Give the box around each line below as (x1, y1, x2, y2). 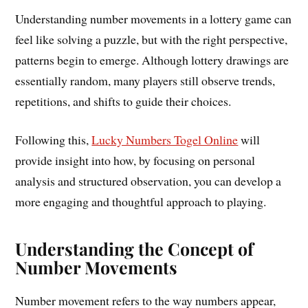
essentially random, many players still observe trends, (15, 71, 276, 89)
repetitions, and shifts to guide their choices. (15, 92, 232, 109)
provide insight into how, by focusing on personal (15, 152, 256, 169)
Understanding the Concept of (15, 237, 254, 261)
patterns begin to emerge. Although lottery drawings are (15, 51, 289, 68)
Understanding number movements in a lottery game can (15, 10, 292, 27)
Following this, (15, 131, 92, 148)
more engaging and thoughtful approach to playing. (15, 193, 267, 210)
